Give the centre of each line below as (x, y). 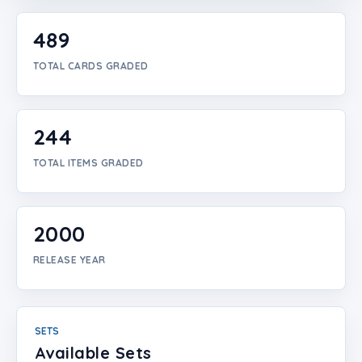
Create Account (46, 42)
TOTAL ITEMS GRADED (88, 163)
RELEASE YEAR (69, 260)
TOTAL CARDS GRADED (91, 66)
